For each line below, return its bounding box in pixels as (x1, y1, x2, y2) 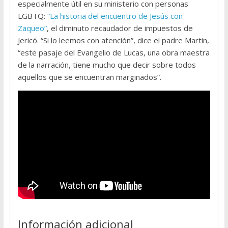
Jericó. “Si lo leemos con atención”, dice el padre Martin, (17, 35, 209, 46)
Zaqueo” (17, 23, 47, 34)
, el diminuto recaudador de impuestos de (46, 23, 193, 34)
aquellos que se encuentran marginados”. (17, 72, 161, 82)
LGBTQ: (17, 11, 47, 21)
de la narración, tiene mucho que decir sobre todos (17, 60, 196, 70)
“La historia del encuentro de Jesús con (47, 11, 183, 21)
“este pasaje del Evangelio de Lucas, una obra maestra (17, 47, 210, 58)
